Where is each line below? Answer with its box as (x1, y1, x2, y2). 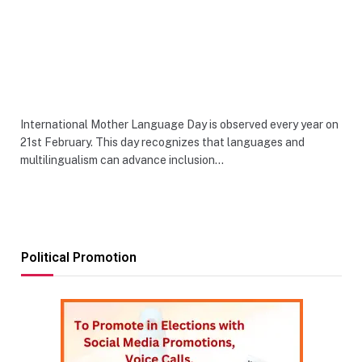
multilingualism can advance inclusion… (20, 153, 224, 166)
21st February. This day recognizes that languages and (20, 135, 305, 149)
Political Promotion (21, 249, 137, 265)
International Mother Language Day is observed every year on (20, 117, 339, 131)
